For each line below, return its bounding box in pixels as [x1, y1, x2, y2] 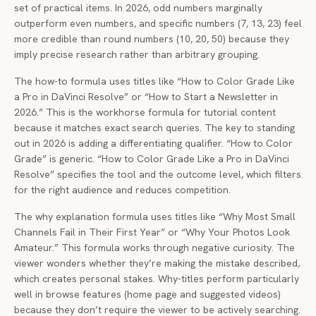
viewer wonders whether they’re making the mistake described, [14, 257, 300, 269]
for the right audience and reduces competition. [14, 183, 231, 196]
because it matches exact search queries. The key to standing [14, 121, 295, 134]
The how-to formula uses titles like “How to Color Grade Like [14, 75, 295, 87]
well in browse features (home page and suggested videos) [14, 288, 281, 300]
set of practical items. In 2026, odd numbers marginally [14, 1, 262, 14]
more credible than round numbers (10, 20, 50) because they [14, 32, 289, 45]
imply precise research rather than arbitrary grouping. [14, 48, 260, 61]
